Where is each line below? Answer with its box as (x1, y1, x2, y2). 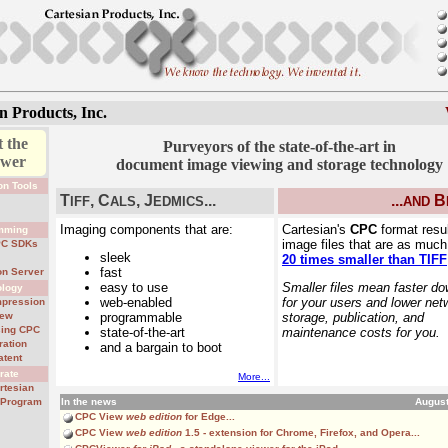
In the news (61, 396, 117, 407)
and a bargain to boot (100, 340, 222, 355)
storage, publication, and (282, 310, 424, 325)
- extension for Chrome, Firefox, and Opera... (200, 427, 420, 438)
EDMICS (153, 194, 204, 209)
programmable (100, 310, 182, 325)
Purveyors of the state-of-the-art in (162, 138, 396, 155)
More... (238, 371, 270, 382)
